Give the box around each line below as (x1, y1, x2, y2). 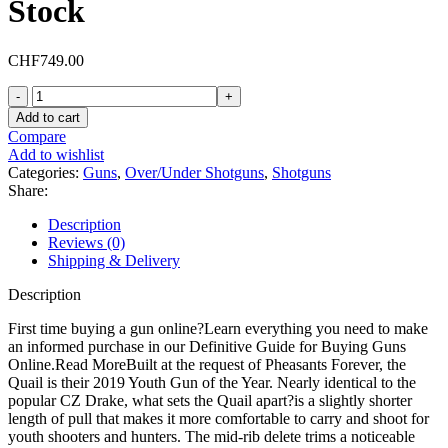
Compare (8, 127, 66, 145)
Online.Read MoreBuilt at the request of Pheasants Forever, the (8, 355, 406, 373)
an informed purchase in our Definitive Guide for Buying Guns (8, 337, 406, 355)
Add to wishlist (8, 145, 104, 163)
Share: (8, 181, 48, 199)
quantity (31, 336, 82, 354)
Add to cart (16, 109, 80, 125)
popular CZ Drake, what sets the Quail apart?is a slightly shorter (8, 391, 412, 409)
